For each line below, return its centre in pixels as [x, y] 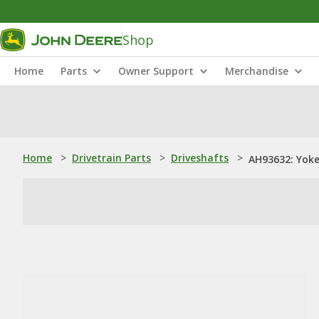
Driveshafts [200, 158]
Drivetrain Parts [111, 158]
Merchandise [257, 71]
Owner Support [156, 71]
